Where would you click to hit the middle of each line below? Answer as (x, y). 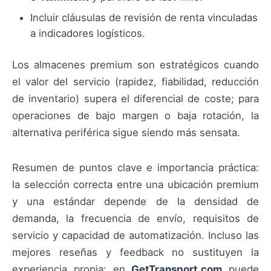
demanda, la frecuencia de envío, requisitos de (135, 218)
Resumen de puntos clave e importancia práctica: (135, 167)
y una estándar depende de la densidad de (135, 201)
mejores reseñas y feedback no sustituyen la (135, 252)
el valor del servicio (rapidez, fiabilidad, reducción (135, 81)
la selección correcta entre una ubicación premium (135, 184)
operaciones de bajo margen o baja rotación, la (135, 115)
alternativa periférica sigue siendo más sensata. (126, 132)
